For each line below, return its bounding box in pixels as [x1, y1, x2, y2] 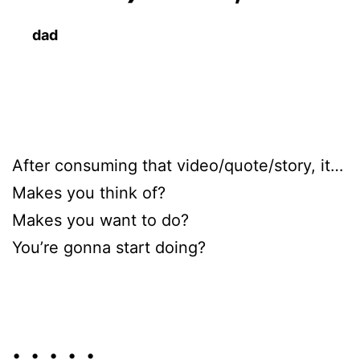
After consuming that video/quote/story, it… [12, 155, 343, 175]
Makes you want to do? [12, 210, 189, 230]
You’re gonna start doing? [12, 237, 206, 257]
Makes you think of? [12, 182, 166, 202]
